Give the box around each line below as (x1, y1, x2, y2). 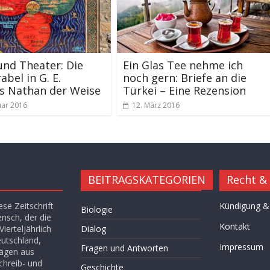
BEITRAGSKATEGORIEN (88, 172, 206, 187)
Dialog (81, 222, 106, 234)
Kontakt (219, 220, 250, 232)
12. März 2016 (132, 99, 180, 110)
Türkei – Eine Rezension (123, 83, 246, 98)
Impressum (219, 240, 263, 253)
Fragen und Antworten (81, 242, 168, 254)
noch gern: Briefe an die (123, 70, 246, 85)
